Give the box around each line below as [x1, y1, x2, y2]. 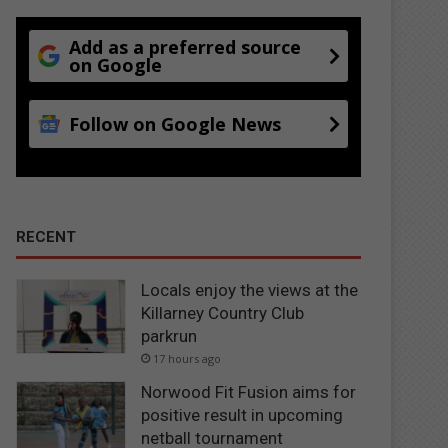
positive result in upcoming [141, 404, 344, 425]
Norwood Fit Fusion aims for [141, 381, 357, 402]
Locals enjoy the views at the [141, 279, 359, 300]
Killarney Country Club [141, 302, 305, 323]
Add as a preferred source [69, 34, 302, 59]
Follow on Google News [69, 111, 282, 136]
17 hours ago [153, 350, 222, 366]
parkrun [141, 325, 198, 346]
